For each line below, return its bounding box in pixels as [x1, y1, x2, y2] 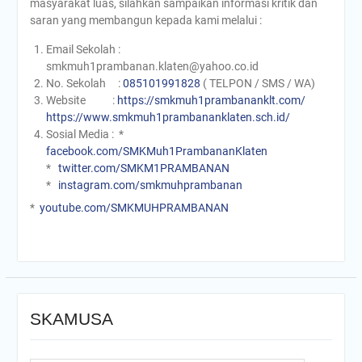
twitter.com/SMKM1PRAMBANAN [57, 162, 229, 175]
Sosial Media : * [45, 128, 128, 141]
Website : [45, 94, 117, 107]
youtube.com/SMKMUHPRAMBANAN [39, 201, 229, 214]
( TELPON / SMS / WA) [200, 77, 315, 90]
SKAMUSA [29, 309, 113, 328]
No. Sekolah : [45, 77, 123, 90]
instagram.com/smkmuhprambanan [57, 179, 242, 192]
